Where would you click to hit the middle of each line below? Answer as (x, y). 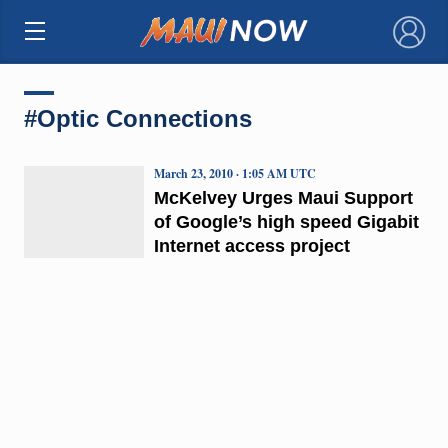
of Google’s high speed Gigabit (286, 221)
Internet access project (251, 245)
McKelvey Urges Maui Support (283, 197)
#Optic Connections (137, 118)
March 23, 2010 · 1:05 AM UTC (234, 173)
